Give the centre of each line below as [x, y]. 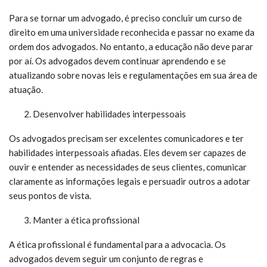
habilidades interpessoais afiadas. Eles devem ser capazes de [128, 153]
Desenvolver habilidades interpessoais [109, 114]
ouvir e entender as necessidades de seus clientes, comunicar [128, 167]
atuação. [26, 89]
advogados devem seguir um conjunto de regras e [106, 259]
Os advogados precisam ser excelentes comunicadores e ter [126, 138]
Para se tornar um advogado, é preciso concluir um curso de [125, 18]
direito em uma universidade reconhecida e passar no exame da [132, 32]
